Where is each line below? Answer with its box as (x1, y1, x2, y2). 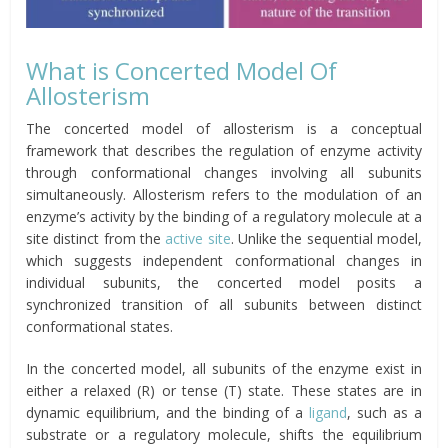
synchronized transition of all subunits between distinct (26, 294, 422, 314)
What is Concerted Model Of (26, 53, 338, 87)
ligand (308, 402, 347, 422)
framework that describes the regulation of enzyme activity (26, 140, 422, 160)
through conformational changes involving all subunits (26, 162, 422, 182)
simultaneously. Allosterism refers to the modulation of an (26, 184, 422, 204)
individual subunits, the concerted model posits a (26, 272, 422, 292)
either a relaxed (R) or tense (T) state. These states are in (26, 380, 422, 400)
